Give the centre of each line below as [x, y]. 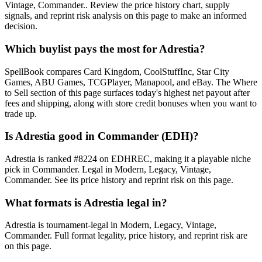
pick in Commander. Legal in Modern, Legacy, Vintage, [108, 170]
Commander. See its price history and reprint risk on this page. [119, 180]
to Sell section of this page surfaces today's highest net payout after [127, 92]
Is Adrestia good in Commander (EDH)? [102, 136]
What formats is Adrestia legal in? [86, 202]
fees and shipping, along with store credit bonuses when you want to [131, 103]
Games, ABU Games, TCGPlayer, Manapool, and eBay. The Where [131, 82]
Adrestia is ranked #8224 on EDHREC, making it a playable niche [128, 159]
